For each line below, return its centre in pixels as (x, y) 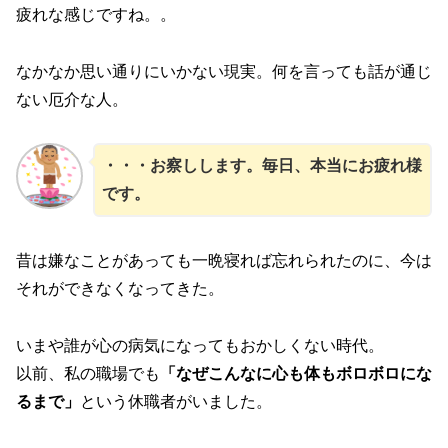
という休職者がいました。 (176, 401)
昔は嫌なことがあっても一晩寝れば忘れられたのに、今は (224, 261)
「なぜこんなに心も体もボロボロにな (296, 373)
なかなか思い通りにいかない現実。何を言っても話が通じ (224, 71)
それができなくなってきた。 (120, 289)
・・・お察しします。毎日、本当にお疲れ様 (261, 165)
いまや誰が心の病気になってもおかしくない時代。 (200, 345)
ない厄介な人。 (72, 99)
